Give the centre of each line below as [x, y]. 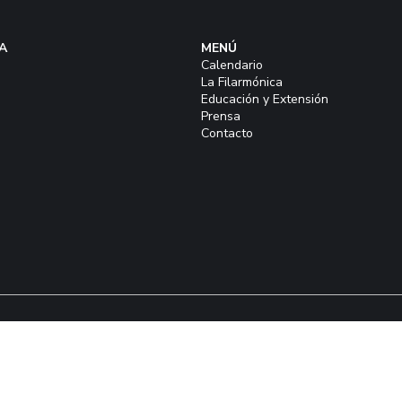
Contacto [227, 133]
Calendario [232, 65]
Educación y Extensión [265, 99]
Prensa [221, 116]
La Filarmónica [242, 82]
